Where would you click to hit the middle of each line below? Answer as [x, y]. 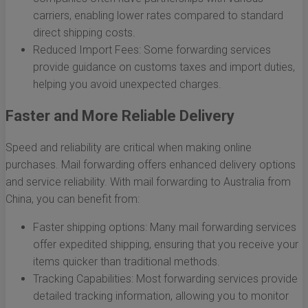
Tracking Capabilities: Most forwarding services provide [165, 279]
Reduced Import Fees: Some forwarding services [152, 50]
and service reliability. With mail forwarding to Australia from [148, 182]
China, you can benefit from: [73, 199]
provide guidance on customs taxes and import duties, [164, 67]
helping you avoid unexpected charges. [127, 85]
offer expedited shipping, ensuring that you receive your [166, 245]
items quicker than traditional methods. [126, 262]
